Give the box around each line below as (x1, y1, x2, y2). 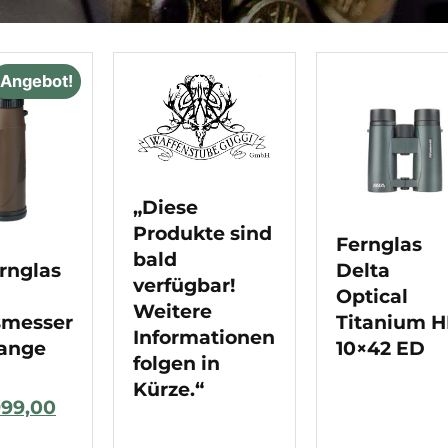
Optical (335, 283, 408, 308)
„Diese (133, 195, 199, 220)
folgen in (133, 351, 221, 376)
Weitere (133, 299, 213, 324)
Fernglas (335, 231, 422, 256)
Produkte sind (133, 221, 273, 246)
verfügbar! (133, 273, 236, 298)
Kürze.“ (133, 377, 205, 402)
